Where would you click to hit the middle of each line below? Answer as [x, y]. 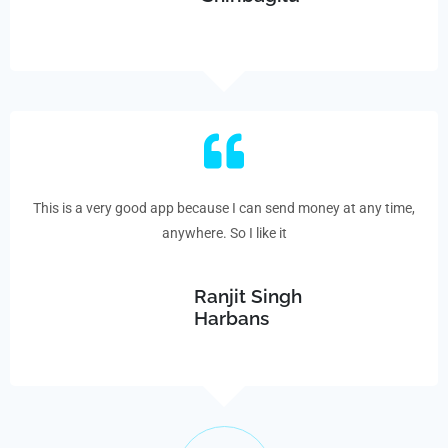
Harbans [232, 318]
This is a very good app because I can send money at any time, [224, 208]
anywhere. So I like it [224, 233]
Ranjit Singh [248, 296]
